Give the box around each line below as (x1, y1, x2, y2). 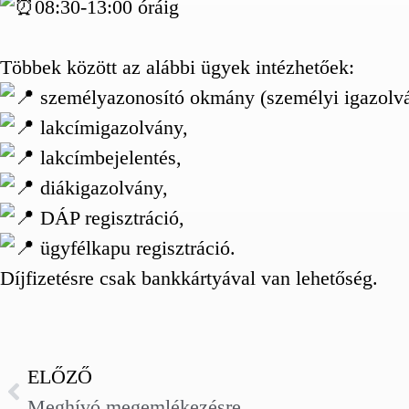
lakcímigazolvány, (35, 116, 188, 139)
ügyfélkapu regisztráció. (35, 236, 236, 259)
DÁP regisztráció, (35, 206, 184, 229)
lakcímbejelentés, (35, 146, 182, 169)
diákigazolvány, (35, 176, 168, 199)
